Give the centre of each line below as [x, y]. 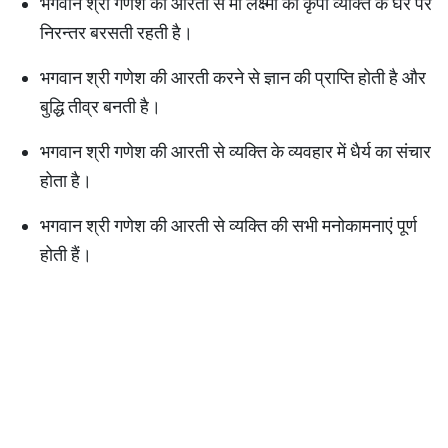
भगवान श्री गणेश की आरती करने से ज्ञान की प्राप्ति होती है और [233, 77]
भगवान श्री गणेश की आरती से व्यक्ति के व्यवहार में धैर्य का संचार [235, 151]
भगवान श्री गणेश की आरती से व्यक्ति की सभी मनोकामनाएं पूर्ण [228, 225]
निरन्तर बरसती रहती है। [118, 32]
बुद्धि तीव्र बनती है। [102, 106]
